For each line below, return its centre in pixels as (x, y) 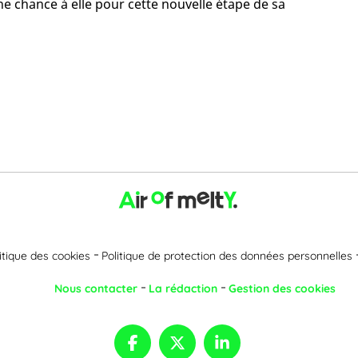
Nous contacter (96, 288)
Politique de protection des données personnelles (227, 255)
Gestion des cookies (282, 288)
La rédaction (183, 288)
